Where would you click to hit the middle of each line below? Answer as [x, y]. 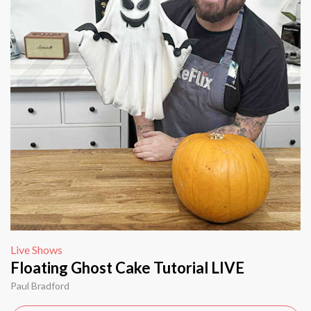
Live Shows [36, 249]
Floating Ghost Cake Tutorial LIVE [127, 267]
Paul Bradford [40, 285]
